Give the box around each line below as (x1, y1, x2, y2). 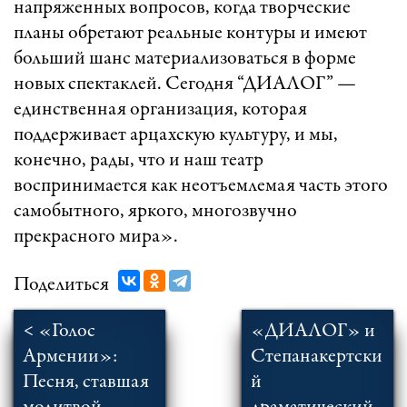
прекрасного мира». (14, 226, 178, 247)
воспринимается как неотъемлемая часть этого (14, 175, 388, 196)
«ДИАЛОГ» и (250, 321, 375, 342)
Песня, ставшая (23, 372, 149, 392)
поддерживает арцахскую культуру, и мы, (14, 124, 338, 145)
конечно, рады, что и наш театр (14, 150, 263, 171)
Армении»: (23, 346, 117, 367)
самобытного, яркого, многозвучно (14, 201, 297, 222)
